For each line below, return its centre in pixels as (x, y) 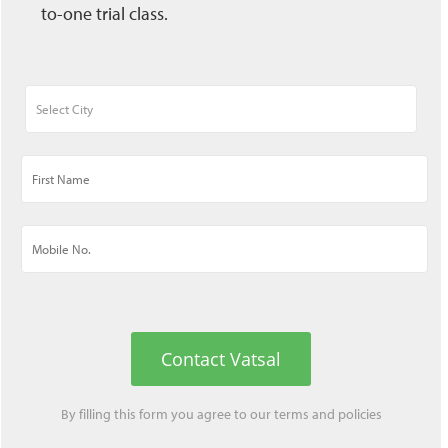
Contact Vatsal (221, 359)
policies (359, 414)
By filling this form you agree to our (167, 414)
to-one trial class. (104, 14)
